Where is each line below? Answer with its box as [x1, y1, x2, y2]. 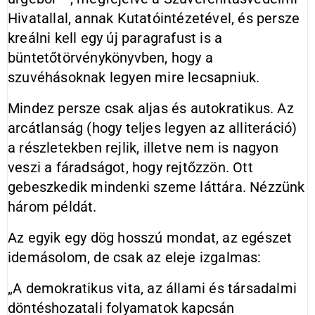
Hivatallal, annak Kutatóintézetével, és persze [8, 10, 300, 27]
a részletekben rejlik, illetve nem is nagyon [8, 139, 278, 156]
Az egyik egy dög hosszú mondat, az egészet [8, 229, 292, 246]
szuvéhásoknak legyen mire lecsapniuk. [8, 69, 260, 86]
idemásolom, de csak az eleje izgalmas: [8, 249, 262, 266]
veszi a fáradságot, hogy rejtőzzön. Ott [8, 159, 253, 176]
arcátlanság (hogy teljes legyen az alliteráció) [8, 120, 297, 136]
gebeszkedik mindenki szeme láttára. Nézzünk [8, 179, 305, 195]
